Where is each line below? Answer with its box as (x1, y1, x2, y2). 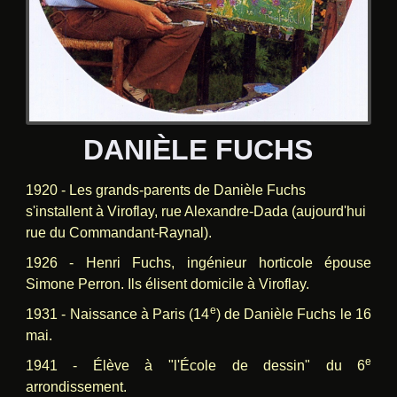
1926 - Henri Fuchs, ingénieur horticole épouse (25, 255, 372, 271)
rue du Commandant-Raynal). (25, 225, 212, 241)
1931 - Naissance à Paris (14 (25, 307, 210, 323)
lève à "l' (102, 358, 181, 374)
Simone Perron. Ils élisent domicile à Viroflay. (25, 276, 309, 292)
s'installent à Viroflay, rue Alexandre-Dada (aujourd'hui (25, 204, 366, 220)
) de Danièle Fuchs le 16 (215, 307, 372, 323)
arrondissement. (25, 379, 127, 395)
